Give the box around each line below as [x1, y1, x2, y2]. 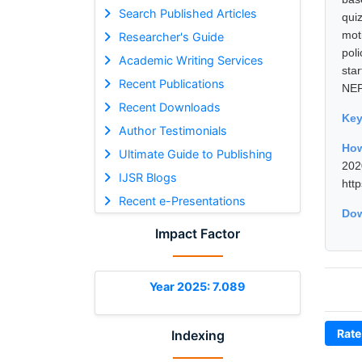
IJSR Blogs [118, 170, 177, 184]
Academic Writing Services [118, 53, 263, 67]
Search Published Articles [118, 6, 257, 20]
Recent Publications [118, 76, 225, 90]
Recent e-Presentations [118, 193, 246, 208]
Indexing [170, 326, 225, 343]
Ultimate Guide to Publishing [118, 146, 272, 161]
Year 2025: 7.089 [149, 279, 246, 293]
